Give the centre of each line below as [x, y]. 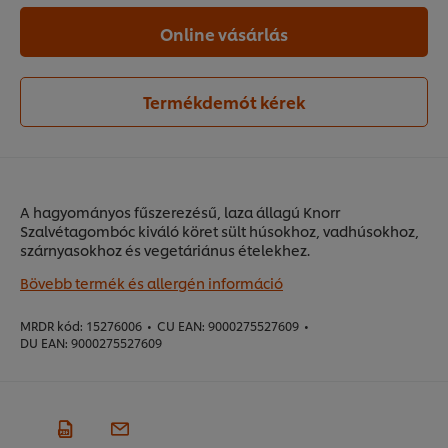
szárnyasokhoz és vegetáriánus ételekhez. [165, 250]
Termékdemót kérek [224, 102]
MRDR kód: [51, 326]
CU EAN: [181, 326]
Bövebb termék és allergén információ [151, 283]
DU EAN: [44, 343]
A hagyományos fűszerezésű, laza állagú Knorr [180, 212]
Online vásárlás [224, 34]
